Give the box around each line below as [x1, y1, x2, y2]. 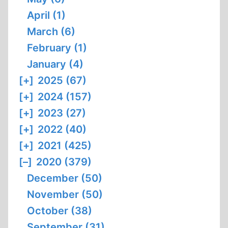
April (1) [27, 9, 66, 21]
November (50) [27, 188, 103, 201]
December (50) [27, 172, 102, 184]
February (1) [27, 42, 87, 54]
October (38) [27, 205, 92, 217]
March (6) [27, 25, 75, 38]
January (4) [27, 58, 83, 70]
